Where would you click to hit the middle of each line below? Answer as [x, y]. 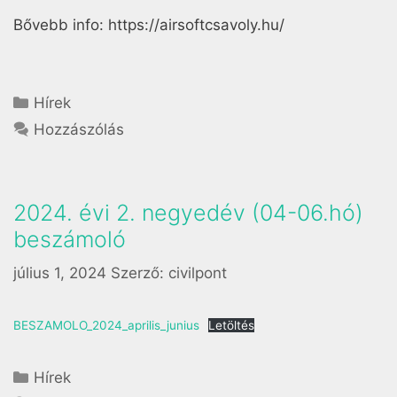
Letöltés [232, 326]
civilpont [198, 273]
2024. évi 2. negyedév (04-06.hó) [188, 212]
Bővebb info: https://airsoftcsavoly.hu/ [149, 25]
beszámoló [70, 239]
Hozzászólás [79, 129]
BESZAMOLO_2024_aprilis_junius [106, 326]
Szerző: [140, 273]
